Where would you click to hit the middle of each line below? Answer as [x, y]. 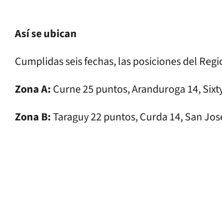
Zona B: [33, 117]
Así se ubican [46, 33]
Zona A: [33, 89]
